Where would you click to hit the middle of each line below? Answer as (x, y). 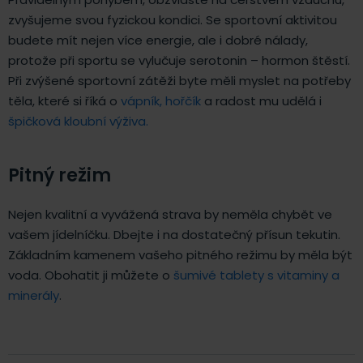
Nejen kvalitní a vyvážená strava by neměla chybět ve (170, 214)
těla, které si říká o (64, 100)
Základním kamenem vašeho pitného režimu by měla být (180, 254)
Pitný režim (60, 175)
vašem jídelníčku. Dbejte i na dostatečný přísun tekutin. (174, 234)
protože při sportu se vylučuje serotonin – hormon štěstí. (179, 60)
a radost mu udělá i (261, 100)
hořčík (183, 100)
